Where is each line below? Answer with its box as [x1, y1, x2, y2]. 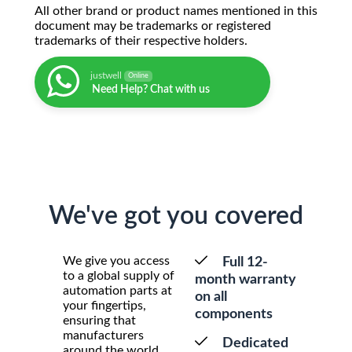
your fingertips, [63, 299, 146, 313]
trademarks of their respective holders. [35, 35, 247, 48]
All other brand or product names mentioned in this [35, 5, 317, 18]
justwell [90, 71, 122, 81]
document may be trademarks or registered [35, 20, 271, 33]
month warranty [195, 273, 296, 288]
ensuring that [63, 314, 136, 328]
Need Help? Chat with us [92, 84, 210, 96]
